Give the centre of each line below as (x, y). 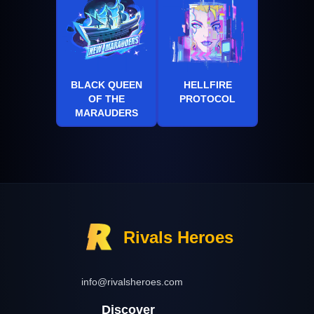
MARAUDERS (107, 112)
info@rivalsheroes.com (132, 281)
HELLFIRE (207, 84)
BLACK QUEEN (107, 84)
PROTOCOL (207, 98)
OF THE (107, 98)
